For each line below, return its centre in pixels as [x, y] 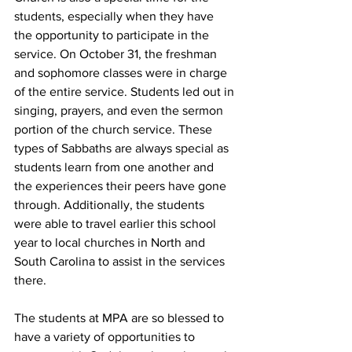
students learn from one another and [115, 167]
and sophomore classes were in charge [122, 73]
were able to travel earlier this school [117, 224]
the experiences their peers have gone [122, 186]
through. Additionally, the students [111, 205]
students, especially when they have [115, 16]
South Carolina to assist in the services [121, 262]
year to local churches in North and [111, 243]
